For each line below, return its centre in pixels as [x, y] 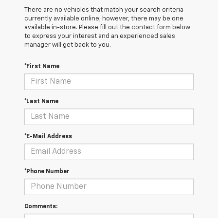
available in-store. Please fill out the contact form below [107, 28]
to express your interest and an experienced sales [100, 36]
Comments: [41, 207]
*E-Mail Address [48, 137]
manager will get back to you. [68, 45]
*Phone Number [47, 172]
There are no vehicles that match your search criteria [104, 10]
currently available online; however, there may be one [104, 19]
